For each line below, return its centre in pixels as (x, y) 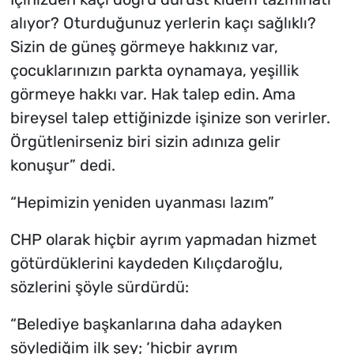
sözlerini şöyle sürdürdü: (99, 287)
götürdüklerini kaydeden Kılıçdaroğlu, (146, 264)
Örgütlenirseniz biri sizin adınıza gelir (145, 142)
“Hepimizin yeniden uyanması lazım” (142, 203)
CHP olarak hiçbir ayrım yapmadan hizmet (163, 240)
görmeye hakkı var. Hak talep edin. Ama (153, 94)
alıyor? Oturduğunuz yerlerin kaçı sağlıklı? (163, 23)
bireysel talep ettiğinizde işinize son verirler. (170, 118)
